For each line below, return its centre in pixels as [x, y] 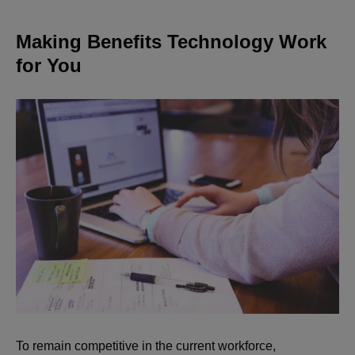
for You [49, 66]
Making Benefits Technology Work [171, 42]
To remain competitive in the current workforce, [146, 345]
